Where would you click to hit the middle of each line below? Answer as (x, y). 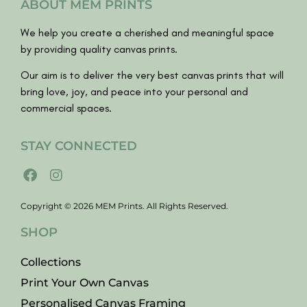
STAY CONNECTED (79, 146)
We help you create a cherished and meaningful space (147, 32)
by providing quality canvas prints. (99, 49)
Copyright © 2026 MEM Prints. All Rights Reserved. (124, 206)
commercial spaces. (66, 108)
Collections (51, 262)
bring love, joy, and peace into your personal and (134, 92)
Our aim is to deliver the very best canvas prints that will (152, 75)
